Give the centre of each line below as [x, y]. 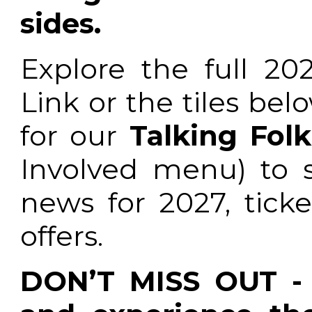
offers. [62, 236]
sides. [61, 23]
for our [75, 136]
